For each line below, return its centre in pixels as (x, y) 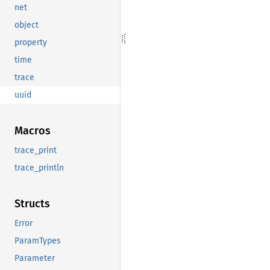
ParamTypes (38, 241)
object (27, 25)
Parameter (35, 259)
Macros (33, 131)
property (31, 43)
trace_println (39, 168)
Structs (32, 204)
